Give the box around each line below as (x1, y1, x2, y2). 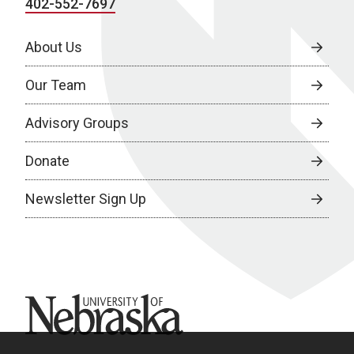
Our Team (25, 77, 86, 93)
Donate (25, 153, 70, 169)
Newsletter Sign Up (25, 190, 146, 207)
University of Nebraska (25, 295, 168, 311)
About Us (25, 39, 82, 55)
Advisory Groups (25, 115, 129, 131)
